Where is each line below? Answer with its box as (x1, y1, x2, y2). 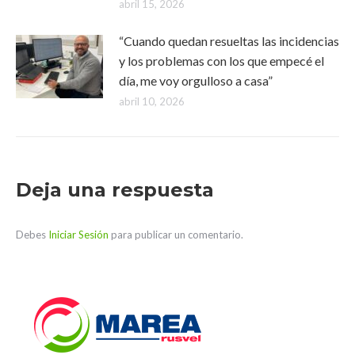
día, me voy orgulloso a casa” (119, 73, 273, 88)
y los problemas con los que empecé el (119, 53, 324, 68)
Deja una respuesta (16, 178, 214, 201)
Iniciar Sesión (48, 228, 111, 241)
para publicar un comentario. (111, 228, 243, 241)
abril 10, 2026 (119, 95, 185, 108)
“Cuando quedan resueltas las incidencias (119, 33, 339, 48)
